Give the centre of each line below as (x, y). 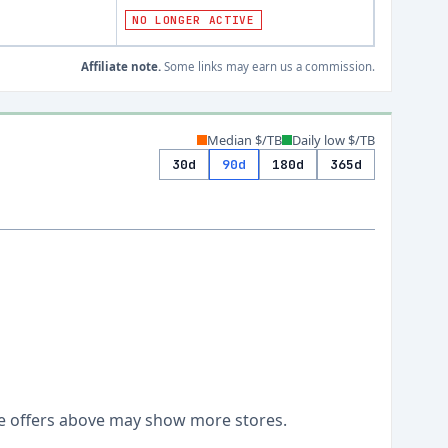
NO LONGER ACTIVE (193, 20)
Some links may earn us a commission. (268, 66)
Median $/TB (244, 140)
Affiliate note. (121, 66)
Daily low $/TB (333, 140)
